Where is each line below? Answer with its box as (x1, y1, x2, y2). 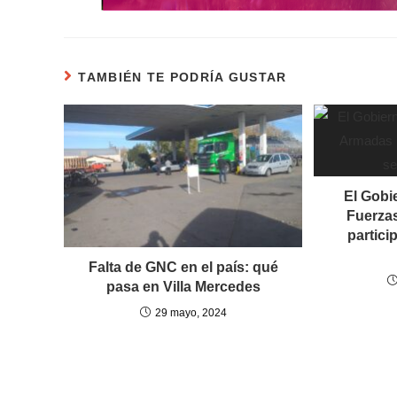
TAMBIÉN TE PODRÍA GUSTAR (78, 69, 287, 84)
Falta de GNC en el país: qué (88, 260, 278, 276)
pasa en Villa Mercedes (105, 279, 261, 295)
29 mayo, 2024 (154, 307, 227, 320)
